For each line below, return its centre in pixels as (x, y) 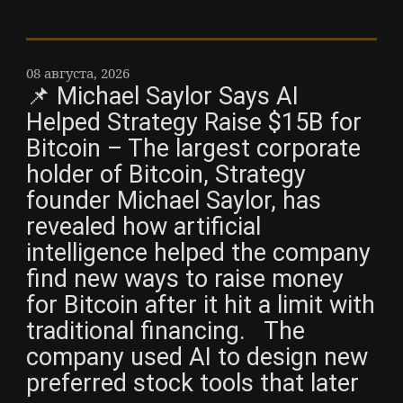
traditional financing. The (166, 331)
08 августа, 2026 (78, 73)
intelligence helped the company (198, 253)
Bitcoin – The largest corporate (193, 149)
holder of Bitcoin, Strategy (166, 175)
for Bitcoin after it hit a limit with (201, 305)
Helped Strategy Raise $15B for (194, 123)
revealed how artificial (143, 227)
